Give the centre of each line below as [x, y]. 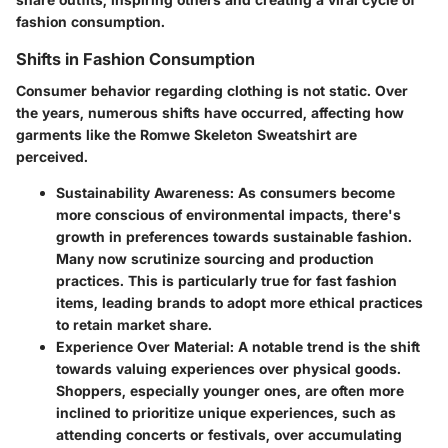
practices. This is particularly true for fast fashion [226, 281]
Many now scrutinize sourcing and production [215, 259]
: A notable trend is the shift [325, 347]
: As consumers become [312, 193]
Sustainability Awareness [143, 193]
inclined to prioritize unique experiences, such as [226, 413]
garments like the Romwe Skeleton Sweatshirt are [186, 135]
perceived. [52, 157]
